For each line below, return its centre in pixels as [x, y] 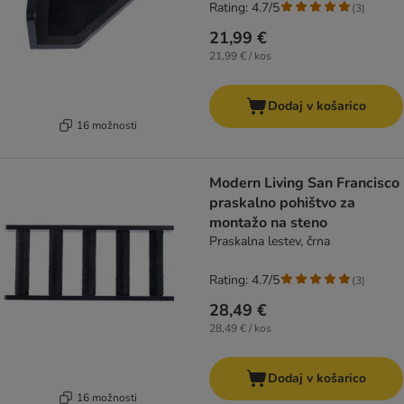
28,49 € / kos [240, 329]
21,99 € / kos [240, 56]
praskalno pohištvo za [282, 203]
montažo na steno [268, 223]
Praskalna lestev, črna [270, 242]
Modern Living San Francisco [304, 184]
